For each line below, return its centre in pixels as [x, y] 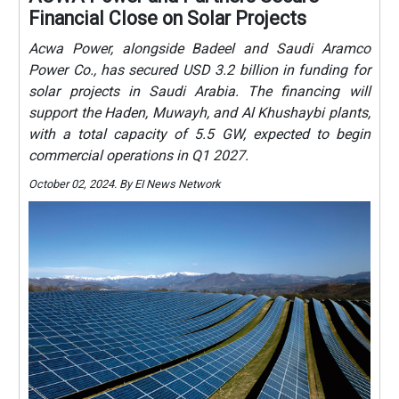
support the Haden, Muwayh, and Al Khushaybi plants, [199, 112]
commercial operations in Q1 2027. [139, 155]
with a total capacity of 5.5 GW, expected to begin [199, 134]
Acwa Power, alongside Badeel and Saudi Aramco [199, 48]
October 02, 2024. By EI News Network [125, 183]
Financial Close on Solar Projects [168, 18]
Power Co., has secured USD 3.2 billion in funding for [199, 69]
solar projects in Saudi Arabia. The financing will [199, 91]
